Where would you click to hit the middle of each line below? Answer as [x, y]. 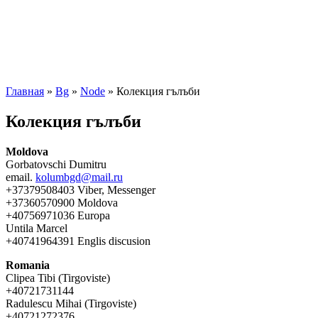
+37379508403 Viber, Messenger [81, 190]
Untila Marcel [37, 228]
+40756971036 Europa [58, 215]
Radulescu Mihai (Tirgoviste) [71, 303]
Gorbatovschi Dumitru [56, 164]
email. [21, 177]
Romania [28, 265]
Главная [25, 91]
